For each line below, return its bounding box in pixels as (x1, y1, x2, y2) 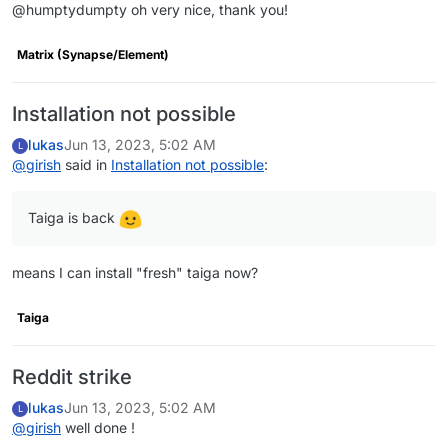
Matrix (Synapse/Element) (17, 46, 169, 62)
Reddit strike (12, 364, 132, 389)
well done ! (61, 418, 135, 436)
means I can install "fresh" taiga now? (12, 263, 258, 281)
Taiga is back (28, 208, 119, 226)
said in (61, 155, 111, 173)
